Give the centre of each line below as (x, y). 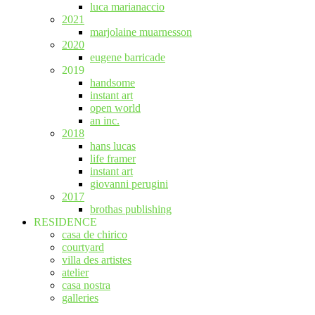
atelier (75, 272)
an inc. (105, 121)
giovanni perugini (129, 184)
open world (115, 108)
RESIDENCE (65, 222)
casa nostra (86, 285)
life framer (113, 159)
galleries (80, 298)
